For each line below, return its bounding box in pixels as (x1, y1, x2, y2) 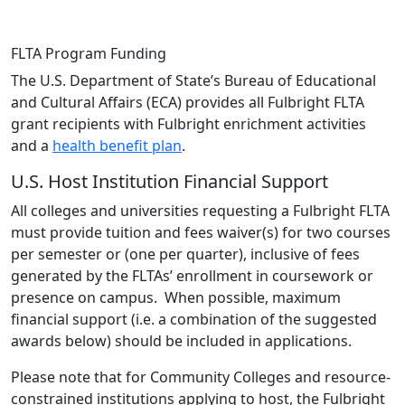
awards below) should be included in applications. (11, 330, 352, 351)
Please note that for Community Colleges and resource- (11, 366, 391, 387)
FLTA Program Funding (11, 42, 166, 63)
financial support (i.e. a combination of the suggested (11, 308, 377, 329)
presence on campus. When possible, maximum (11, 287, 341, 307)
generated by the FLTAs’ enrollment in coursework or (11, 265, 373, 286)
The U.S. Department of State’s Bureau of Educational (11, 70, 376, 90)
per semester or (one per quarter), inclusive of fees (11, 243, 360, 264)
